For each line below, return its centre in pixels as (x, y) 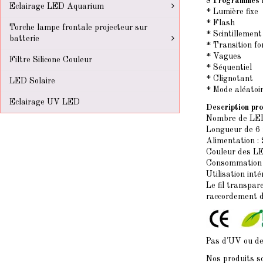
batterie (24, 39)
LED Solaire (32, 81)
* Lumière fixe (232, 11)
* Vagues (224, 56)
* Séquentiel (229, 67)
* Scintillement (234, 34)
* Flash (220, 23)
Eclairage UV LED (45, 102)
